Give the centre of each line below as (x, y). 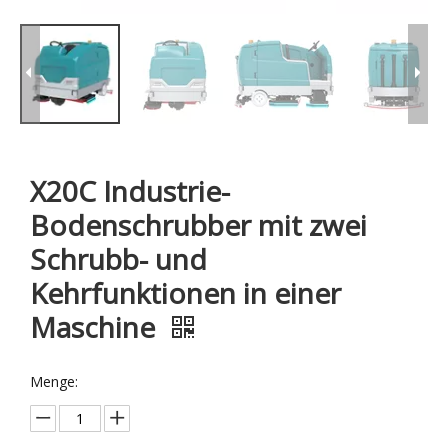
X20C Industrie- (130, 191)
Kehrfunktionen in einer (185, 293)
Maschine (96, 327)
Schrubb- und (118, 259)
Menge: (54, 381)
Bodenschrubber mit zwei (198, 225)
